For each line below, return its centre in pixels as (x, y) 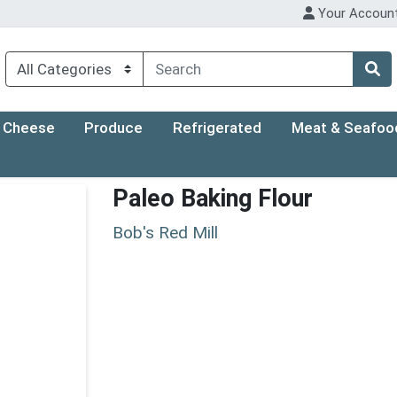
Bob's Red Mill (165, 232)
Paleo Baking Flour (213, 199)
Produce (114, 128)
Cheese (28, 128)
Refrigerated (218, 128)
